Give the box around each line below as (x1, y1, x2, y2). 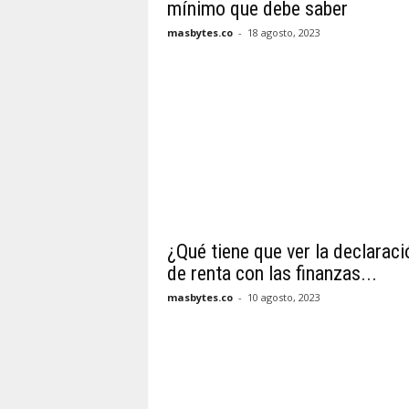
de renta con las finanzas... (166, 262, 377, 285)
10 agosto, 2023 (246, 290, 320, 304)
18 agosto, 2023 (246, 26, 320, 39)
